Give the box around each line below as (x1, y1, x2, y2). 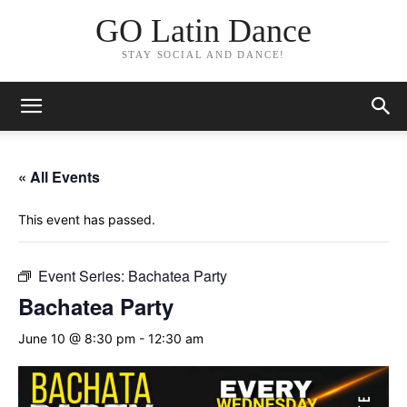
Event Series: (38, 265, 128, 286)
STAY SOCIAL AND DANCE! (121, 49, 286, 61)
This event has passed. (18, 212, 155, 227)
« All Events (18, 166, 100, 187)
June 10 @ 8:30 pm (18, 331, 135, 346)
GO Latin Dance (94, 13, 312, 50)
